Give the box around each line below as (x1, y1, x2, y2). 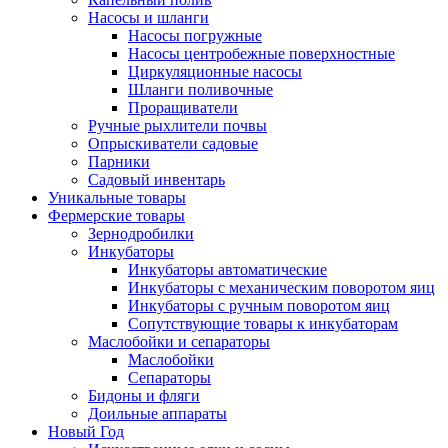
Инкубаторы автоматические (128, 260, 327, 278)
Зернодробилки (88, 224, 194, 242)
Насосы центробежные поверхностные (128, 44, 395, 62)
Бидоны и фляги (88, 386, 200, 404)
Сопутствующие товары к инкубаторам (128, 314, 398, 332)
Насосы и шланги (88, 8, 209, 26)
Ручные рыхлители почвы (88, 116, 267, 134)
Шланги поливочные (128, 80, 273, 98)
